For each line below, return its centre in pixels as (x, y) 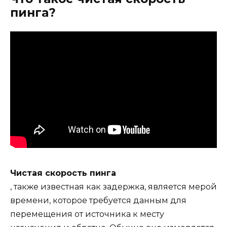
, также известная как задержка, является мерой (113, 186)
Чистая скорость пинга (63, 173)
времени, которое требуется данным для (98, 200)
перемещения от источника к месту (87, 214)
